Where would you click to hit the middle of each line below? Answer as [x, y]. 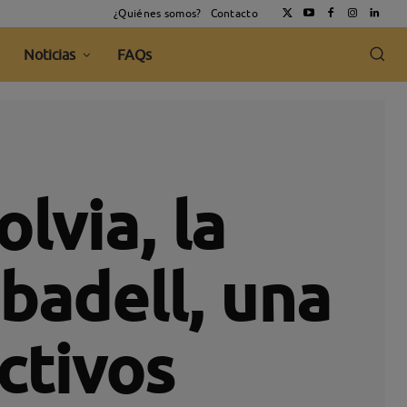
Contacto [234, 13]
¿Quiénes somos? [158, 13]
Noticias [50, 55]
